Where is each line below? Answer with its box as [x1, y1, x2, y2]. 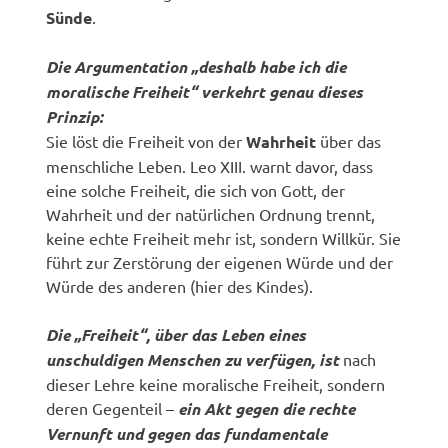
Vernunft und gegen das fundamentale [46, 422, 328, 444]
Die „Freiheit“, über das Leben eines [46, 323, 307, 345]
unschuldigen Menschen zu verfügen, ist [46, 348, 344, 370]
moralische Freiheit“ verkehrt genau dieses [46, 80, 364, 102]
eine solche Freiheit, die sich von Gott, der [46, 179, 346, 200]
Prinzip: [46, 105, 104, 127]
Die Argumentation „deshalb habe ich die [46, 55, 347, 77]
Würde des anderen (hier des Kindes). [46, 275, 314, 296]
